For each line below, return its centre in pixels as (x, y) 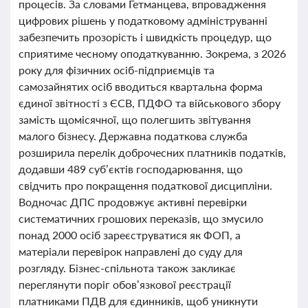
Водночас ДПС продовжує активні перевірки (133, 202)
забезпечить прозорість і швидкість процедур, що (145, 37)
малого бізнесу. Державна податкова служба (133, 136)
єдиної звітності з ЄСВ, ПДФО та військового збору (150, 103)
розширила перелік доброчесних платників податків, (152, 152)
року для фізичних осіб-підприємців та (117, 70)
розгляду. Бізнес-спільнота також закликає (127, 268)
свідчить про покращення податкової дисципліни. (145, 185)
